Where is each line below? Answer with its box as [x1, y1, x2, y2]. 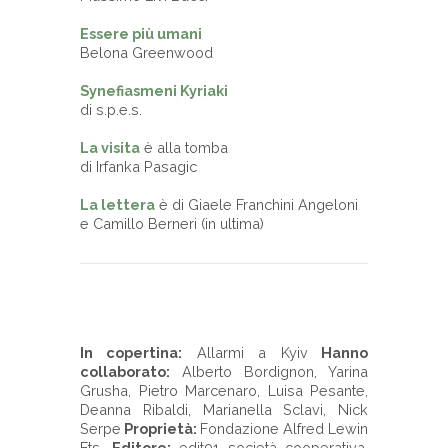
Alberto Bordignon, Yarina [170, 362, 368, 380]
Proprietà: [121, 419, 200, 437]
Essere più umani [80, 24, 202, 42]
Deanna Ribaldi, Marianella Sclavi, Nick [80, 400, 368, 418]
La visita [80, 138, 140, 156]
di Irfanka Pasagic [80, 157, 197, 175]
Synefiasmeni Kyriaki [80, 81, 228, 99]
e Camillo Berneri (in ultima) [80, 214, 264, 232]
